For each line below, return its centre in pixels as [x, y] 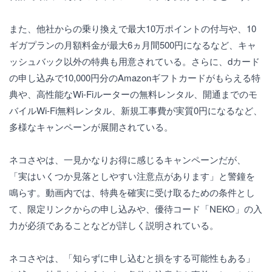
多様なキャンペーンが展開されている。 [91, 127]
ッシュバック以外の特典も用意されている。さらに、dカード [134, 61]
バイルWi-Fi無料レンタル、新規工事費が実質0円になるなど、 [136, 110]
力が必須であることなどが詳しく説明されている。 [114, 225]
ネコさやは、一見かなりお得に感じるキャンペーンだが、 [127, 159]
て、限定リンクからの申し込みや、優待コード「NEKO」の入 [136, 209]
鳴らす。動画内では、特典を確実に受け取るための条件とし [132, 192]
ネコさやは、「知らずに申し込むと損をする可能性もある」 [132, 258]
